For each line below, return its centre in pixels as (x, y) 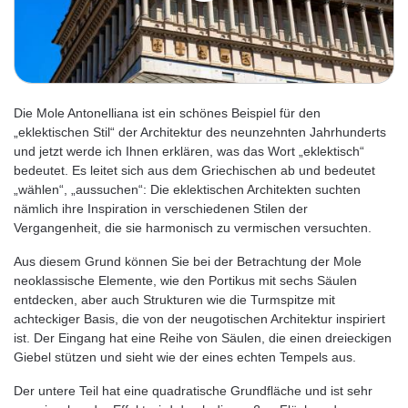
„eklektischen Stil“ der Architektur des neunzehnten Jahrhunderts (200, 132)
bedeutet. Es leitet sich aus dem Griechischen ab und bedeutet (194, 170)
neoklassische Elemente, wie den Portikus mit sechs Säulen (185, 280)
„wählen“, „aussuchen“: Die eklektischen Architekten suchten (187, 189)
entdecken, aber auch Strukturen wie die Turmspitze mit (174, 300)
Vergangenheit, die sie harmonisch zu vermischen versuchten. (193, 228)
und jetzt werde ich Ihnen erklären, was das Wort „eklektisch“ (189, 151)
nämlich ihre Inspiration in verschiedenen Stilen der (161, 209)
